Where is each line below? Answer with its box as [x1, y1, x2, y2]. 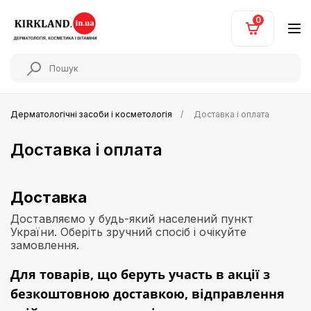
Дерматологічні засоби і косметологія [10, 109, 172, 119]
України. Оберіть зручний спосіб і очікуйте [10, 225, 246, 239]
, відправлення [185, 285, 285, 302]
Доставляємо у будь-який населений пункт [10, 212, 253, 226]
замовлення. [10, 238, 79, 252]
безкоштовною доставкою [10, 285, 185, 302]
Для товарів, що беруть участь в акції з [10, 266, 270, 283]
